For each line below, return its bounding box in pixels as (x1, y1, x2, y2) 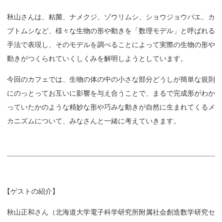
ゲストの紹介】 (10, 187, 59, 196)
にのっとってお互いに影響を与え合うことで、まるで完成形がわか (7, 89, 215, 97)
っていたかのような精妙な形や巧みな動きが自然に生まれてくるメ (7, 103, 215, 111)
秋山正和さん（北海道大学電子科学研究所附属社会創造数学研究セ (7, 208, 215, 217)
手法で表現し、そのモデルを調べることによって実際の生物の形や (7, 40, 215, 49)
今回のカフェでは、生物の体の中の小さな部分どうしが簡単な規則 (7, 75, 215, 83)
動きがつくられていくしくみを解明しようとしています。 (7, 54, 187, 62)
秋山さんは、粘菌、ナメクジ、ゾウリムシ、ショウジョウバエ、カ (7, 12, 215, 21)
